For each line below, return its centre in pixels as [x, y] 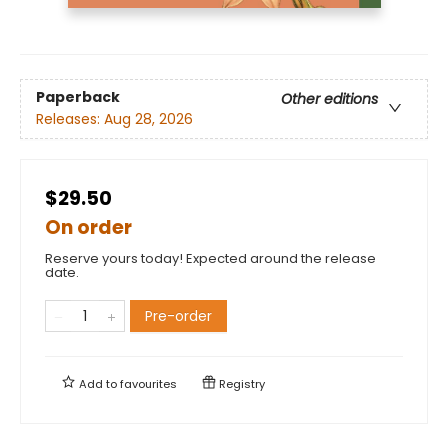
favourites [148, 383]
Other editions [329, 99]
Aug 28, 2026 [148, 119]
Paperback [78, 97]
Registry [240, 383]
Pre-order [178, 315]
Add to [98, 383]
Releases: [70, 119]
